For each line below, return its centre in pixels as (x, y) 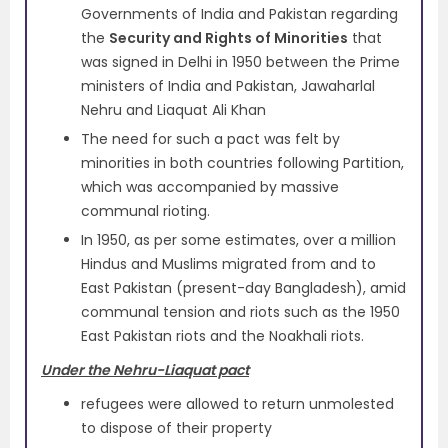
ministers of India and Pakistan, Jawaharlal (228, 86)
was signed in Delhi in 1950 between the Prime (240, 62)
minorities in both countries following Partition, (242, 163)
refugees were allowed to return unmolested (237, 404)
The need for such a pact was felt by (210, 139)
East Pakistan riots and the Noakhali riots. (222, 336)
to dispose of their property (176, 428)
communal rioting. (145, 211)
